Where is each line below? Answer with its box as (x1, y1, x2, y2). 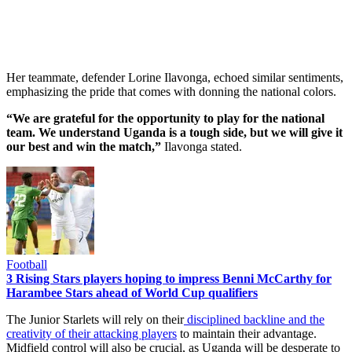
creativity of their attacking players (6, 326, 177, 340)
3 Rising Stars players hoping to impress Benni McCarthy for (6, 271, 332, 285)
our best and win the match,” (6, 139, 164, 153)
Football (6, 257, 47, 271)
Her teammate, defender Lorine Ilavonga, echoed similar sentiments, (6, 70, 343, 84)
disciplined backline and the (184, 312, 324, 326)
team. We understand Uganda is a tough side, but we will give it (6, 125, 343, 139)
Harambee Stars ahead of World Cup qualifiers (6, 285, 258, 299)
